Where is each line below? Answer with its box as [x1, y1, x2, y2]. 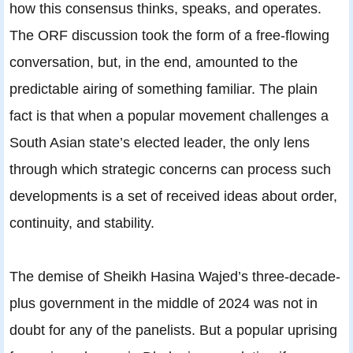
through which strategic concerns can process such [9, 160, 331, 177]
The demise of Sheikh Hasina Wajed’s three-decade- [9, 267, 340, 284]
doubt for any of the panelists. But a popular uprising [9, 321, 337, 338]
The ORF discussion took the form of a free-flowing [9, 26, 329, 43]
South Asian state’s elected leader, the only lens [9, 133, 310, 150]
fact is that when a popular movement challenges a [9, 106, 329, 124]
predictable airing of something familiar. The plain [9, 80, 318, 97]
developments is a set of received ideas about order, [9, 187, 337, 204]
